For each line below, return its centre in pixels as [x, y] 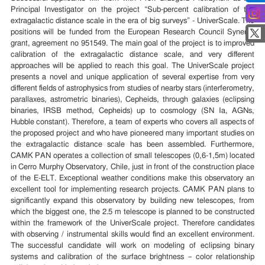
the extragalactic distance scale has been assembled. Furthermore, [132, 145]
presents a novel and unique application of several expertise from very [132, 77]
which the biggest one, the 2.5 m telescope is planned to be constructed [132, 212]
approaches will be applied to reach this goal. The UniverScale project [132, 66]
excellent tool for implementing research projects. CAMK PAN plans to [132, 190]
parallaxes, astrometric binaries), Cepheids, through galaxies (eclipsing [132, 100]
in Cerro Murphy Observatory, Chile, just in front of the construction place [132, 167]
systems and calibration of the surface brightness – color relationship [132, 257]
